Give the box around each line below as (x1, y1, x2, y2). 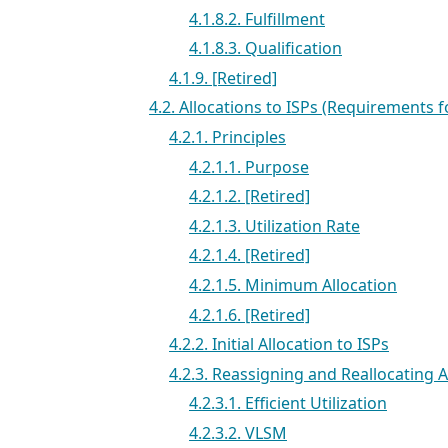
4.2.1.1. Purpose (189, 155, 309, 178)
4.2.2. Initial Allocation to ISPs (169, 333, 389, 356)
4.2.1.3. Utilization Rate (189, 214, 360, 237)
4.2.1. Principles (169, 126, 286, 149)
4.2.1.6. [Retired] (189, 303, 310, 326)
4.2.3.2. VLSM (189, 422, 287, 444)
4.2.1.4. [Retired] (189, 244, 310, 267)
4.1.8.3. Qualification (189, 37, 342, 60)
